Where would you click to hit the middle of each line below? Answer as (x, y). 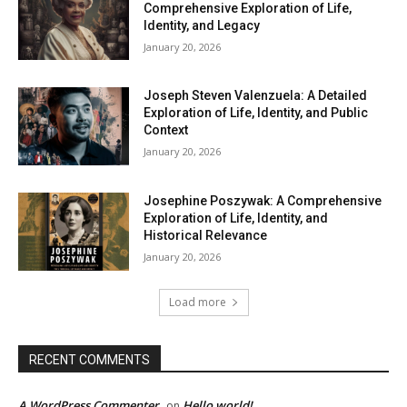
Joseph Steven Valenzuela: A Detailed (256, 96)
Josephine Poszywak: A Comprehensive (263, 201)
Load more (197, 302)
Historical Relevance (206, 236)
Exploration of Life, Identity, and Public (256, 113)
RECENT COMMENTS (89, 359)
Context (166, 130)
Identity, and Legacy (202, 25)
